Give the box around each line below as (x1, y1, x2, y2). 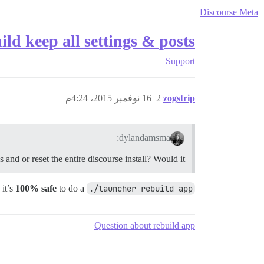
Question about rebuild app (94, 220, 195, 230)
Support (166, 56, 195, 66)
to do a (57, 183, 87, 193)
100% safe (15, 183, 57, 193)
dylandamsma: (119, 132, 171, 143)
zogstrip (163, 93, 195, 103)
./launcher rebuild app (89, 183, 193, 194)
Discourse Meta (200, 7, 258, 17)
